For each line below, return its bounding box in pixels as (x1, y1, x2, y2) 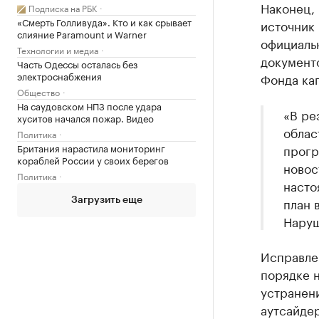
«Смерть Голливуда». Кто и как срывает (17, 14, 192, 28)
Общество (17, 85, 60, 98)
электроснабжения (17, 68, 102, 83)
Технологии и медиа (17, 43, 98, 56)
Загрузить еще (70, 195, 142, 205)
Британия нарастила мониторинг (17, 140, 165, 155)
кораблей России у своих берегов (17, 152, 169, 167)
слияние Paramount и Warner (17, 26, 147, 41)
